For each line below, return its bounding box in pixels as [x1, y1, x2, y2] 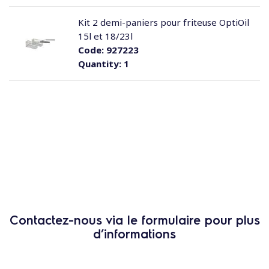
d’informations [93, 226, 176, 241]
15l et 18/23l [77, 30, 133, 42]
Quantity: [77, 58, 121, 70]
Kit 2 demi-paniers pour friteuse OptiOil [77, 16, 249, 28]
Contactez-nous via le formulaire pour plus [9, 212, 260, 228]
